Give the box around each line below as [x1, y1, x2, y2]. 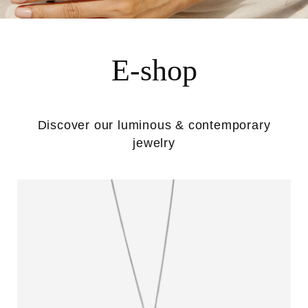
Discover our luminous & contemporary [37, 118, 271, 132]
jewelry [133, 135, 175, 150]
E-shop [111, 53, 197, 87]
